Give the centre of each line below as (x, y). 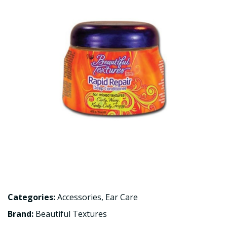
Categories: (31, 197)
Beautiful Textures (71, 214)
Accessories (79, 197)
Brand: (22, 214)
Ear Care (122, 197)
